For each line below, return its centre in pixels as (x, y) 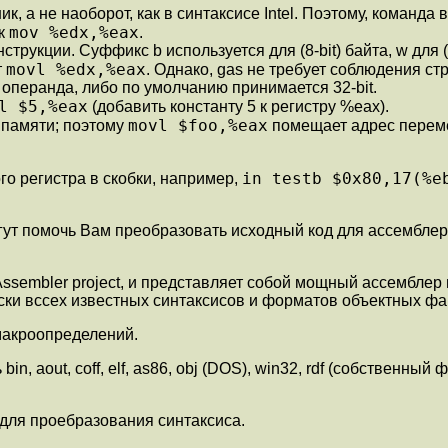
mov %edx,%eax (74, 32)
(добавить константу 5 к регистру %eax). (238, 106)
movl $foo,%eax (198, 125)
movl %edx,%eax (76, 69)
